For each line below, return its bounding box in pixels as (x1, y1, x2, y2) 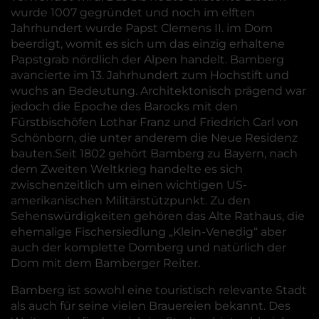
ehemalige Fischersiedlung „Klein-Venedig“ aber (11, 225, 286, 239)
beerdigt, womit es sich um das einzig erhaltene (11, 37, 285, 51)
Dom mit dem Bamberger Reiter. (11, 256, 200, 270)
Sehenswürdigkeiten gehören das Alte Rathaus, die (11, 209, 305, 223)
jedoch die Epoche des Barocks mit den (11, 100, 238, 113)
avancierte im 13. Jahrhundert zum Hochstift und (11, 68, 289, 82)
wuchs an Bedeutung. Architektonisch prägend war (11, 84, 306, 98)
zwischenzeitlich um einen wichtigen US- (11, 178, 247, 192)
